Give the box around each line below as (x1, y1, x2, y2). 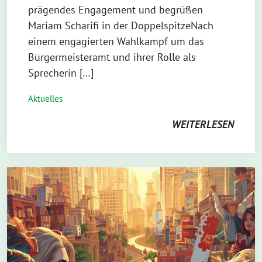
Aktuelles (28, 93, 63, 104)
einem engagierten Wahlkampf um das (28, 35, 204, 48)
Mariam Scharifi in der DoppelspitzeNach (28, 19, 213, 32)
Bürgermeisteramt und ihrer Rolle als (28, 50, 196, 64)
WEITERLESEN (172, 118, 234, 131)
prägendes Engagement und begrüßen (28, 3, 203, 16)
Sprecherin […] (28, 66, 94, 80)
